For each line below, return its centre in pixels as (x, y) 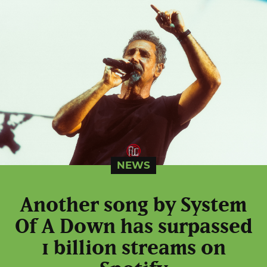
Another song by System (133, 206)
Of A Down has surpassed (133, 227)
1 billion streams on (133, 249)
